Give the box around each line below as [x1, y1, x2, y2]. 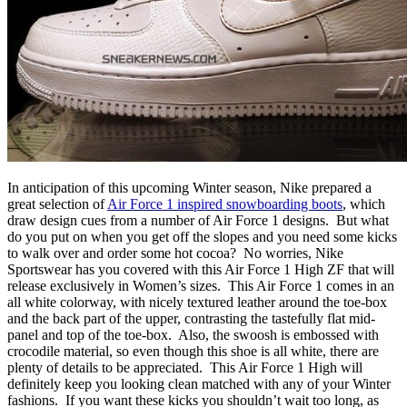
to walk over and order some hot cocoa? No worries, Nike [7, 244, 343, 261]
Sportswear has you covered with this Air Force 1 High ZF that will [7, 261, 394, 277]
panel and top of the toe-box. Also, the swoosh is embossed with [7, 326, 379, 342]
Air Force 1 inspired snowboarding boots [107, 195, 342, 212]
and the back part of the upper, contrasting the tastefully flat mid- [7, 310, 375, 326]
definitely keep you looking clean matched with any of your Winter [7, 375, 391, 392]
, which [342, 195, 385, 212]
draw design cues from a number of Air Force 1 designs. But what [7, 212, 389, 228]
